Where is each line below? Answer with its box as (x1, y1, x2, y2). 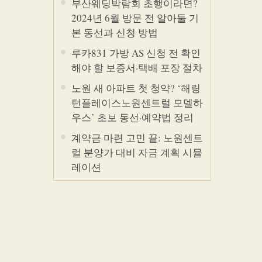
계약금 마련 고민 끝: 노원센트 (71, 131, 203, 144)
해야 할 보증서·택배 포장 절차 (71, 61, 202, 74)
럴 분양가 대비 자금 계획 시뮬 (71, 146, 202, 159)
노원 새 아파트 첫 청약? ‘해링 (71, 81, 201, 95)
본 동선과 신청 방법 (71, 26, 158, 39)
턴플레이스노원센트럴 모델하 (71, 96, 203, 109)
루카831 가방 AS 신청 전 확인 (71, 46, 201, 60)
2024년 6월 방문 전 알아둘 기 (71, 11, 199, 25)
